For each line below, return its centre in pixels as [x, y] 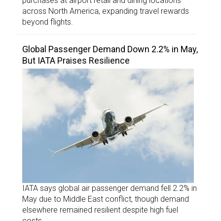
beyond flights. [48, 22]
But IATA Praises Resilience [76, 61]
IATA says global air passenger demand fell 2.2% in [110, 188]
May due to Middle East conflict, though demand [106, 199]
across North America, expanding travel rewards [106, 11]
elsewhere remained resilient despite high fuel [100, 210]
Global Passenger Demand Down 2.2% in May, [110, 49]
